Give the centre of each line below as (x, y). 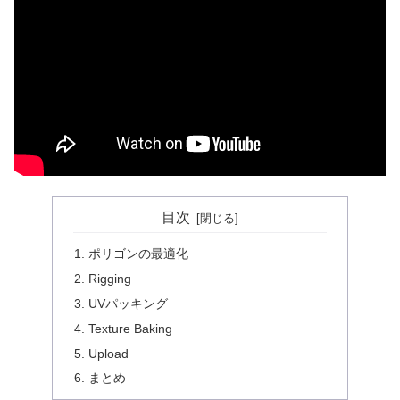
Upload (109, 353)
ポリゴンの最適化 (139, 254)
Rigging (110, 278)
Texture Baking (131, 328)
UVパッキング (129, 303)
